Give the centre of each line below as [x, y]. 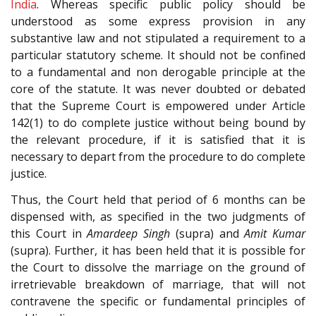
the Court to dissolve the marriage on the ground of [158, 267]
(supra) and [207, 233]
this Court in [49, 233]
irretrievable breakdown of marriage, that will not [158, 284]
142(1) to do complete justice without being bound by [158, 123]
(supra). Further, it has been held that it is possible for [158, 250]
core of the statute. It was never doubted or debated [158, 89]
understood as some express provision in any [158, 22]
